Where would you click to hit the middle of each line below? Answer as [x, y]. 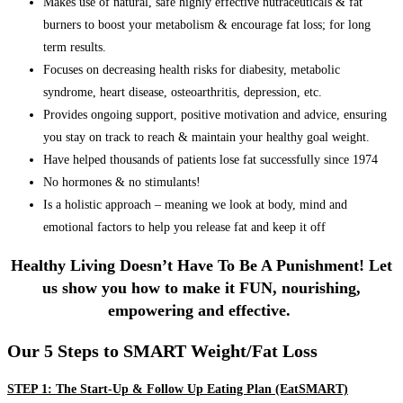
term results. [75, 47]
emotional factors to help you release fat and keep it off [184, 227]
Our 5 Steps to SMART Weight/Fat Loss [162, 350]
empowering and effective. [201, 310]
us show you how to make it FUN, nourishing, [201, 287]
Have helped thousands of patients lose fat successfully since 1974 [210, 159]
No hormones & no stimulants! [122, 182]
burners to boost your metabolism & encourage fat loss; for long [207, 24]
